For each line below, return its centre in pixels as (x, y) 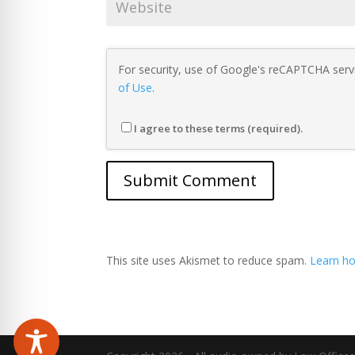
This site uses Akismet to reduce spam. (208, 260)
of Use (136, 88)
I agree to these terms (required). (219, 128)
